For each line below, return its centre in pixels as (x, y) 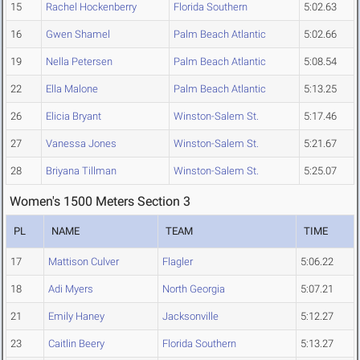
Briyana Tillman (81, 171)
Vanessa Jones (81, 144)
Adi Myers (71, 289)
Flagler (178, 262)
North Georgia (194, 289)
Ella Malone (72, 89)
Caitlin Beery (76, 344)
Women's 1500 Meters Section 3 (100, 202)
